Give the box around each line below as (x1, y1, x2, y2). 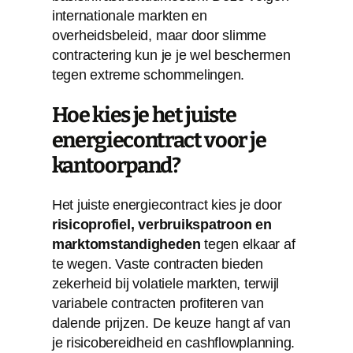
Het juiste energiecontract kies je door (51, 196, 282, 213)
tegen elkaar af (200, 236, 295, 252)
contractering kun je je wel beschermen (51, 46, 291, 63)
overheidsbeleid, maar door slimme (51, 27, 266, 43)
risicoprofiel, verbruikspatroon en (51, 216, 272, 232)
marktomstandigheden (51, 236, 201, 252)
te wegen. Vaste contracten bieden (51, 255, 263, 272)
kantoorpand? (51, 152, 180, 178)
